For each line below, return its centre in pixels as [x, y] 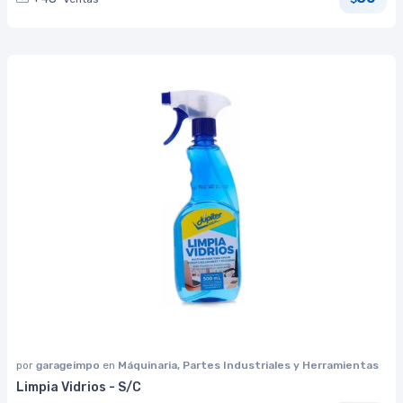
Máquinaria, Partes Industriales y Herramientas [248, 365]
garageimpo [69, 365]
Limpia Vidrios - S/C [79, 387]
